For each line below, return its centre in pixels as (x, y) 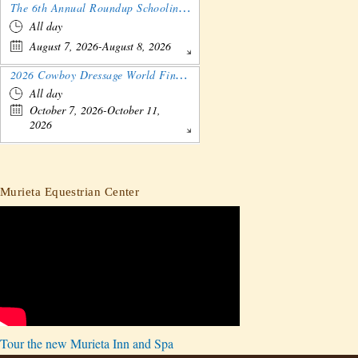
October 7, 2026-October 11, (95, 110)
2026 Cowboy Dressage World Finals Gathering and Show (182, 75)
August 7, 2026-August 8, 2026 (100, 46)
